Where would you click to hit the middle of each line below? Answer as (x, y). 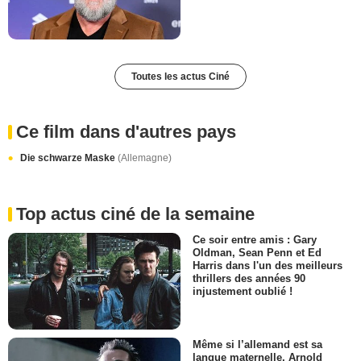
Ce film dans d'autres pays (126, 131)
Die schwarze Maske (69, 158)
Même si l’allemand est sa (257, 345)
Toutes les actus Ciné (180, 76)
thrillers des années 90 (249, 279)
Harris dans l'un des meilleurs (268, 266)
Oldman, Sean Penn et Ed (257, 252)
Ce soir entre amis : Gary (255, 239)
